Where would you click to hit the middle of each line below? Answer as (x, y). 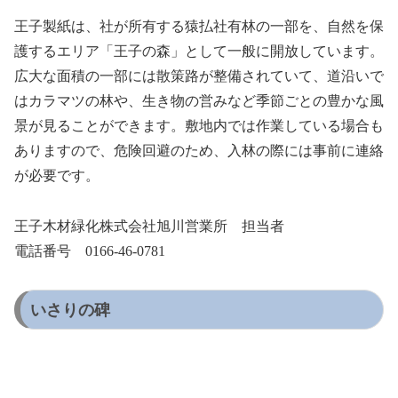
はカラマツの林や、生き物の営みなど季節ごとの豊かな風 (199, 101)
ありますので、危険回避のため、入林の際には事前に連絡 (199, 151)
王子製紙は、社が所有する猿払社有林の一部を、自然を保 (199, 27)
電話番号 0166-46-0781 (90, 251)
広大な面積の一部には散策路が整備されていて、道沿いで (199, 76)
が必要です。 (57, 176)
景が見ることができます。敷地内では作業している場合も (199, 126)
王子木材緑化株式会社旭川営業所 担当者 (149, 227)
